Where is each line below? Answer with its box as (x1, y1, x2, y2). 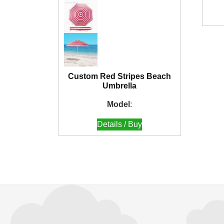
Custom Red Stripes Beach (68, 71, 171, 80)
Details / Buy (97, 119, 142, 128)
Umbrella (102, 81, 137, 90)
